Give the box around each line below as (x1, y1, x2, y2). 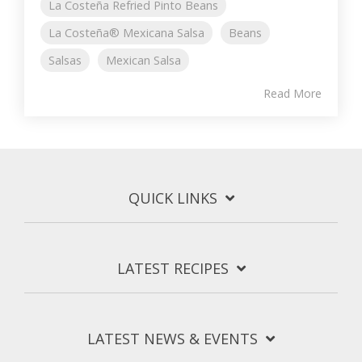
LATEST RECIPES (116, 259, 229, 279)
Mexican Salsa (106, 53, 181, 69)
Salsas (48, 53, 82, 69)
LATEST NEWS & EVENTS (87, 329, 258, 349)
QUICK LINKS (128, 188, 217, 208)
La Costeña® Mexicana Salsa (48, 25, 204, 41)
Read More (263, 86, 322, 102)
